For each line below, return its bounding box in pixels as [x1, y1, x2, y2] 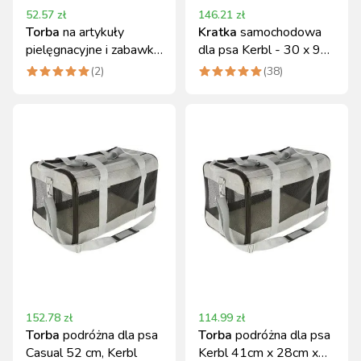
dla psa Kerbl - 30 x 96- [198, 41, 334, 59]
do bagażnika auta [198, 77, 298, 94]
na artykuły [63, 23, 124, 41]
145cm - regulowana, [198, 59, 318, 77]
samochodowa [240, 23, 322, 41]
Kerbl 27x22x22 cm [26, 59, 139, 77]
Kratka [198, 23, 237, 41]
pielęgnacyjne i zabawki [26, 41, 156, 59]
